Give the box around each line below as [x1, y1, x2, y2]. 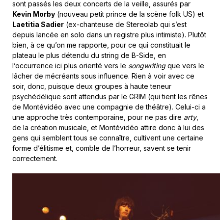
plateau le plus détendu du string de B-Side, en [12, 51, 166, 60]
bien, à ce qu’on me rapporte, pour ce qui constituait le [12, 41, 191, 50]
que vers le [165, 61, 204, 70]
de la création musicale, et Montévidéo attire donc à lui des [12, 123, 204, 132]
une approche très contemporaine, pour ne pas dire [12, 113, 184, 122]
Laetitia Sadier [12, 20, 64, 29]
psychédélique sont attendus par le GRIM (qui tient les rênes [12, 92, 208, 101]
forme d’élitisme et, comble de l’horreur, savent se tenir [12, 144, 191, 153]
